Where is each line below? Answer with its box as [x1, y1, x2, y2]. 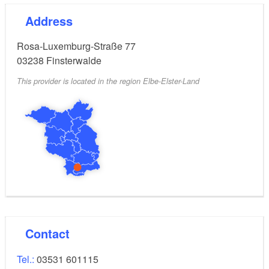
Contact [34, 224, 70, 242]
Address [34, 12, 73, 30]
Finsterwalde [46, 53, 101, 68]
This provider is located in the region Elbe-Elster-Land [17, 75, 199, 86]
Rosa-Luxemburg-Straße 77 [17, 39, 136, 53]
